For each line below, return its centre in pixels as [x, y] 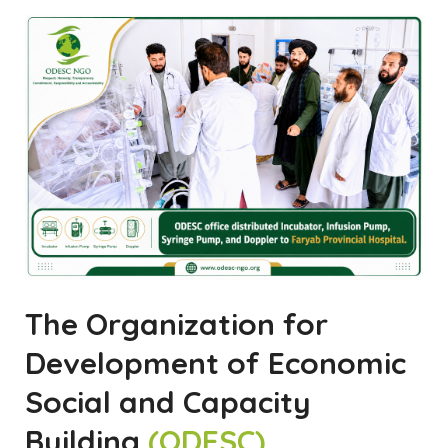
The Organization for [176, 323]
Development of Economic [215, 362]
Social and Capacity [168, 401]
